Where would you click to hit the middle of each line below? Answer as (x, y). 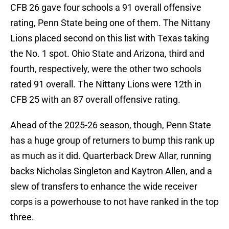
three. (22, 217)
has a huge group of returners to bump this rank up (112, 141)
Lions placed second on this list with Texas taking (110, 38)
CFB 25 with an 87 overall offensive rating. (95, 100)
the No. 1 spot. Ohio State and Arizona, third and (107, 54)
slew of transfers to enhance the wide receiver (104, 187)
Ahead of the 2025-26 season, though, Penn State (111, 125)
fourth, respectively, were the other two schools (106, 69)
